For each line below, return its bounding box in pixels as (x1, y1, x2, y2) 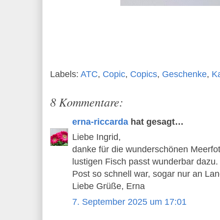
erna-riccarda (72, 116, 128, 127)
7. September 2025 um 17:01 (72, 196, 187, 207)
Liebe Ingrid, (72, 132, 121, 142)
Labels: (50, 69, 81, 79)
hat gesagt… (128, 116, 184, 127)
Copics (130, 69, 157, 79)
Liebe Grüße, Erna (72, 181, 145, 192)
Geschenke (162, 69, 207, 79)
